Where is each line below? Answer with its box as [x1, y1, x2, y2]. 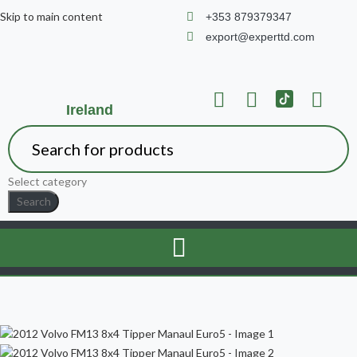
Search [16, 194, 51, 208]
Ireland [65, 102, 113, 118]
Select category [8, 175, 87, 188]
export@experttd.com [205, 30, 315, 43]
